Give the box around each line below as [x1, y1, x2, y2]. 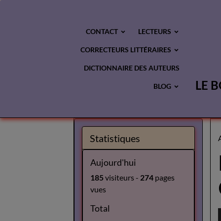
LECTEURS [138, 27, 173, 36]
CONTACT [86, 27, 119, 36]
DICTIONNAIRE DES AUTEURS [84, 64, 180, 72]
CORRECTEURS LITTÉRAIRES [80, 45, 173, 54]
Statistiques [90, 132, 141, 144]
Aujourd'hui [90, 157, 137, 168]
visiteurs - [104, 173, 141, 182]
